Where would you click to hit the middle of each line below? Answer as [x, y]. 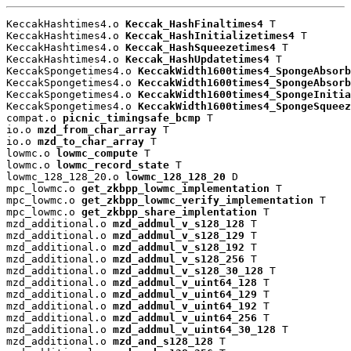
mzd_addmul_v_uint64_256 [185, 318]
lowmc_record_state [113, 165]
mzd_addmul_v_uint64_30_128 [194, 330]
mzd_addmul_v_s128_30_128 [188, 271]
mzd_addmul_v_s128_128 [179, 224]
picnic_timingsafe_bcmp [132, 118]
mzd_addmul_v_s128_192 [179, 248]
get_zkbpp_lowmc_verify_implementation [197, 201]
